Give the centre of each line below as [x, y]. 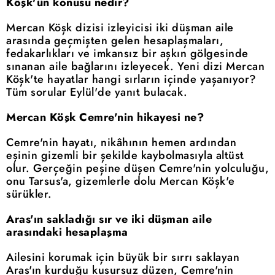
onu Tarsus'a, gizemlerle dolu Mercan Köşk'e [121, 181]
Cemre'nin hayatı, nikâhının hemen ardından [121, 143]
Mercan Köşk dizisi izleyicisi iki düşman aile [120, 28]
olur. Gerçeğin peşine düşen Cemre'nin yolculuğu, [137, 168]
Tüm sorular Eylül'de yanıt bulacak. [97, 92]
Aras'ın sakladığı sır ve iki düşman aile [109, 219]
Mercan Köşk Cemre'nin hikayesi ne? [105, 118]
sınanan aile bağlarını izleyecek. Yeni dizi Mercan [135, 67]
